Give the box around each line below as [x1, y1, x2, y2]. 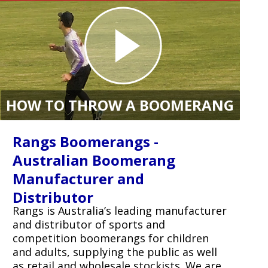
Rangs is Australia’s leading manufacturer [12, 203, 227, 218]
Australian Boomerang [12, 150, 175, 170]
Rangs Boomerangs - [12, 132, 159, 151]
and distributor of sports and [12, 217, 165, 232]
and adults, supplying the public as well [12, 245, 217, 259]
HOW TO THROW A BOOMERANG [6, 95, 234, 115]
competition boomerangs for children [12, 231, 209, 245]
